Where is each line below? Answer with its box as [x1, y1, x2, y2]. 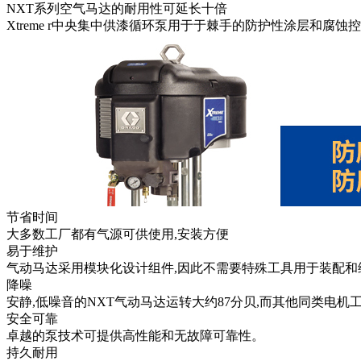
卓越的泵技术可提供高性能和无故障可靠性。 [6, 329, 264, 343]
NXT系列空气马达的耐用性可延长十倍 [6, 2, 227, 16]
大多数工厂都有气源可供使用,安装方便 [6, 227, 229, 242]
